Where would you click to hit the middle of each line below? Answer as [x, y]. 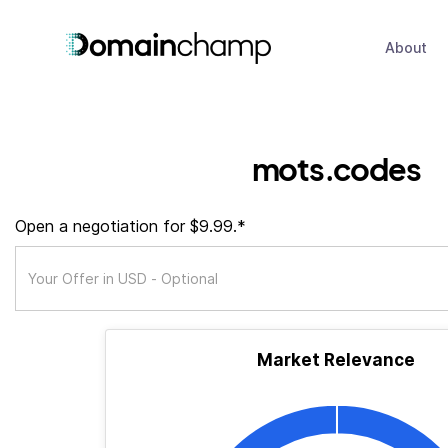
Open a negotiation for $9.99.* [130, 226]
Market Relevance [336, 360]
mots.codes [336, 168]
